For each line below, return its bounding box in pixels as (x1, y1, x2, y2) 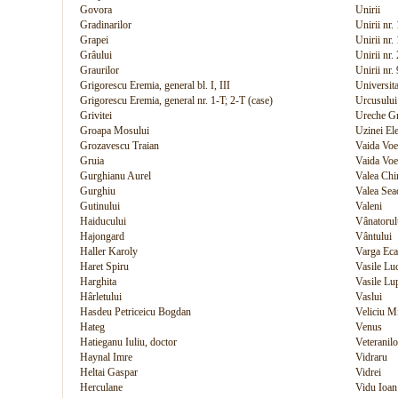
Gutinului (80, 200, 120, 212)
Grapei (80, 34, 108, 46)
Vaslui (355, 291, 382, 303)
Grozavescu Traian (80, 139, 159, 152)
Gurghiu (80, 185, 115, 197)
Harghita (80, 275, 116, 288)
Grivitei (80, 109, 112, 122)
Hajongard (80, 230, 124, 243)
